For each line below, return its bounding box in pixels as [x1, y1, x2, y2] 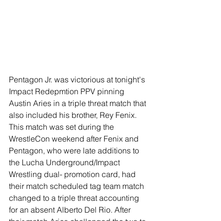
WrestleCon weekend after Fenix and [9, 133, 141, 144]
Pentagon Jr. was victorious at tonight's [9, 74, 147, 84]
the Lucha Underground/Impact [9, 157, 122, 167]
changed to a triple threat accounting [9, 192, 141, 203]
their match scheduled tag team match [9, 181, 146, 191]
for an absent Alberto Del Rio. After [9, 204, 133, 215]
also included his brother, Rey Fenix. [9, 110, 139, 120]
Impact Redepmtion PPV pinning [9, 86, 126, 96]
